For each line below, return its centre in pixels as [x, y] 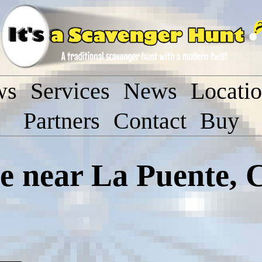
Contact [150, 121]
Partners [61, 121]
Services [70, 91]
